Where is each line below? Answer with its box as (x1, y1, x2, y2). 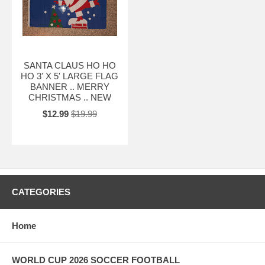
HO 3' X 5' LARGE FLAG (21, 70, 119, 81)
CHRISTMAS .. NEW (28, 92, 111, 102)
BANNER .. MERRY (30, 81, 109, 92)
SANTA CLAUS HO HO (23, 60, 116, 70)
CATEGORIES (12, 186, 70, 197)
